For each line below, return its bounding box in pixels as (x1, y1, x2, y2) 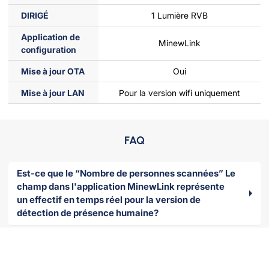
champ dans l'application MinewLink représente (17, 181, 225, 193)
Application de (21, 31, 80, 42)
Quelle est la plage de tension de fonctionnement (17, 237, 228, 249)
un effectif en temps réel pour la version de (17, 194, 201, 206)
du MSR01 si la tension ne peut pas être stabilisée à (17, 250, 235, 262)
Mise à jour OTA (21, 65, 85, 76)
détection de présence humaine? (17, 207, 159, 219)
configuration (21, 44, 76, 55)
